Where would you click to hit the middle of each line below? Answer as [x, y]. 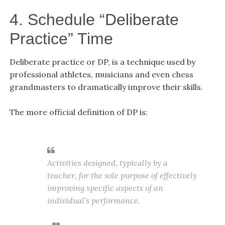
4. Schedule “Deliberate [94, 19]
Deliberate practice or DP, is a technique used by [102, 62]
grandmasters [37, 87]
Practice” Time [61, 38]
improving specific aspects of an [105, 188]
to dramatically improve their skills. [134, 87]
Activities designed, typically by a [107, 162]
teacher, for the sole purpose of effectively [122, 175]
